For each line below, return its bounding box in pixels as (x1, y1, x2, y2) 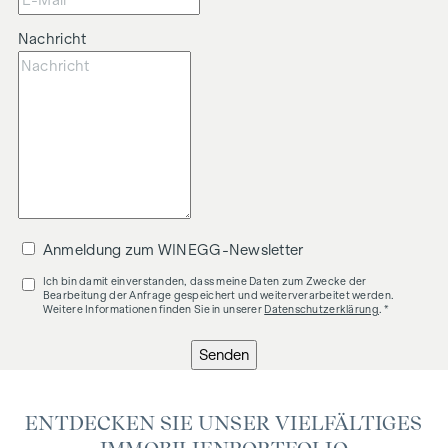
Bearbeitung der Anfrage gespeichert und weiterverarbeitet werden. (42, 289, 395, 302)
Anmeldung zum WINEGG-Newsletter (42, 242, 304, 259)
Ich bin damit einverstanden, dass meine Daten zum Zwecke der (42, 275, 367, 288)
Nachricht (17, 31, 87, 48)
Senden (199, 347, 249, 364)
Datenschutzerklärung (264, 303, 379, 316)
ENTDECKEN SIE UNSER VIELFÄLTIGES (25, 411, 423, 436)
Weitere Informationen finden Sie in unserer (42, 303, 265, 316)
